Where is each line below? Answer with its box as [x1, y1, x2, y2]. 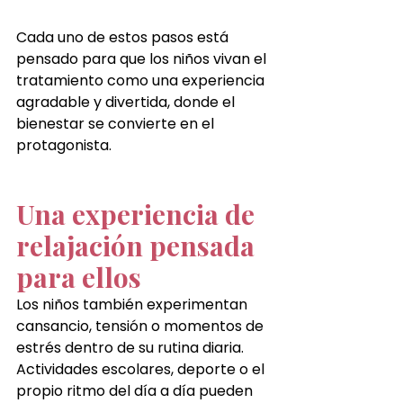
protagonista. [16, 134, 112, 156]
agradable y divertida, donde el [16, 91, 238, 112]
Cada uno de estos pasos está [16, 26, 232, 48]
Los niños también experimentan [16, 293, 251, 315]
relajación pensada [16, 227, 261, 264]
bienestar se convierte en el [16, 112, 218, 134]
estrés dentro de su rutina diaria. [16, 336, 247, 358]
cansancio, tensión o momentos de [16, 315, 267, 336]
